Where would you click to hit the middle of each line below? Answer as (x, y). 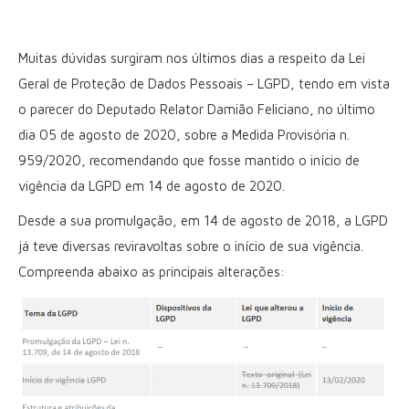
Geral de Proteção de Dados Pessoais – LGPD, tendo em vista (204, 84)
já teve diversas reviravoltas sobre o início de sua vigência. (191, 246)
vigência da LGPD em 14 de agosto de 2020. (152, 186)
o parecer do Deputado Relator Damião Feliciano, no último (197, 109)
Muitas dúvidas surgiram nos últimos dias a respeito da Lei (192, 58)
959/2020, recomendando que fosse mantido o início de (189, 160)
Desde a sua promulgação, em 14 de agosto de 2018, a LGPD (203, 220)
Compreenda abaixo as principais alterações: (152, 272)
